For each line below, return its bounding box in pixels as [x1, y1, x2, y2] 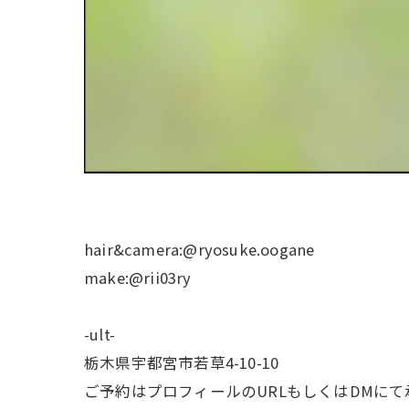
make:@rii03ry [84, 267, 192, 288]
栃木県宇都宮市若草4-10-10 [84, 351, 279, 373]
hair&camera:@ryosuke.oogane [84, 238, 315, 260]
